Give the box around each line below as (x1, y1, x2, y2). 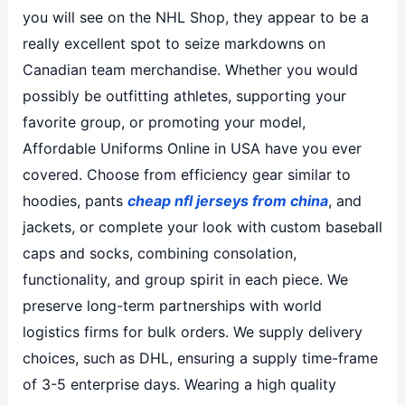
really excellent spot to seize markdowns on (22, 33, 325, 52)
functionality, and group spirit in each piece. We (22, 269, 348, 288)
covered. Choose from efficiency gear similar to (22, 165, 351, 184)
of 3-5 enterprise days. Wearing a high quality (22, 374, 336, 393)
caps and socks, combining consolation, (22, 243, 297, 262)
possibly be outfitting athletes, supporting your (22, 86, 346, 105)
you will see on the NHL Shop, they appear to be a (22, 7, 369, 26)
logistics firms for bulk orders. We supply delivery (22, 322, 363, 341)
